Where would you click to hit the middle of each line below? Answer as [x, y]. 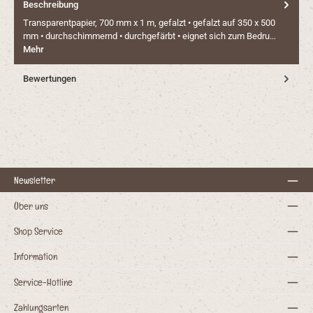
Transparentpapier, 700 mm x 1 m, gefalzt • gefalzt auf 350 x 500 [149, 22]
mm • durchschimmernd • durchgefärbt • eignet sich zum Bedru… [150, 36]
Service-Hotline [43, 282]
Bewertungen [50, 78]
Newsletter [35, 180]
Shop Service [38, 231]
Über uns [31, 205]
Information [36, 256]
